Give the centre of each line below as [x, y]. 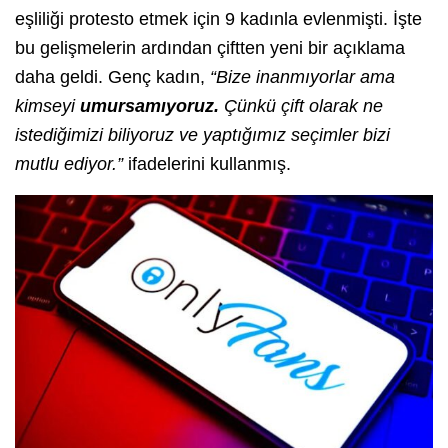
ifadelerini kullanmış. [207, 164]
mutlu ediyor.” [69, 164]
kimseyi [47, 106]
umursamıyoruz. [149, 106]
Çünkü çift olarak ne [301, 106]
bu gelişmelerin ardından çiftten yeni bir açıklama [210, 48]
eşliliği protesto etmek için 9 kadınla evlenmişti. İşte [218, 19]
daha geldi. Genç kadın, [112, 77]
